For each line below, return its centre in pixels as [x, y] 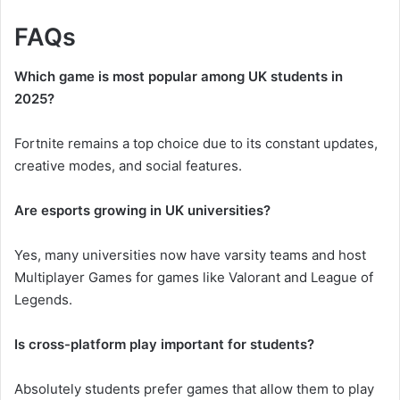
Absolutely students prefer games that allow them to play [194, 389]
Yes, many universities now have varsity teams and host [190, 255]
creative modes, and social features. [128, 166]
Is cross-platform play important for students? [164, 345]
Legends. [43, 300]
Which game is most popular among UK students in [179, 77]
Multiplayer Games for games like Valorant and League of [194, 278]
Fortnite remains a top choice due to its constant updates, [196, 144]
